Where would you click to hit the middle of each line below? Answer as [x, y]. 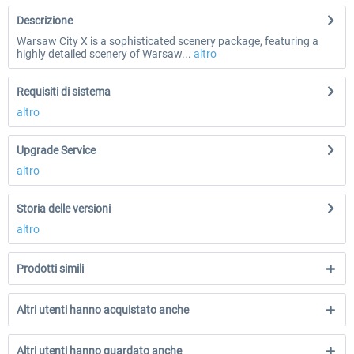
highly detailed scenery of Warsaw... [104, 54]
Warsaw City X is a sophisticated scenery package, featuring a [168, 41]
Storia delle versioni [64, 209]
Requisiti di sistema [64, 92]
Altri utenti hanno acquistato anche [103, 310]
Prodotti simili [50, 269]
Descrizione [45, 21]
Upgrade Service [56, 150]
